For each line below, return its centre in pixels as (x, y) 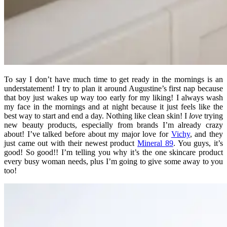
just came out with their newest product (71, 143)
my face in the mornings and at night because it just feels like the (113, 107)
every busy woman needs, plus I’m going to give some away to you (113, 162)
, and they (206, 134)
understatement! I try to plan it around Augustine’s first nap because (113, 89)
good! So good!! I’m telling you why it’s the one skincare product (113, 153)
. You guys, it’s (198, 143)
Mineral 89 (155, 143)
